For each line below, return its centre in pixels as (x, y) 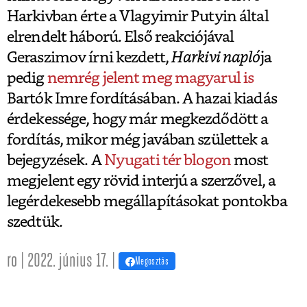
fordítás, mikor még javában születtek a (137, 139)
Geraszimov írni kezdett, (89, 57)
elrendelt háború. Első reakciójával (121, 37)
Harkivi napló (216, 57)
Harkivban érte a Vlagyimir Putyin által (138, 16)
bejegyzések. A (56, 160)
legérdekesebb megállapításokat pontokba (147, 201)
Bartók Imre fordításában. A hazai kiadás (142, 98)
